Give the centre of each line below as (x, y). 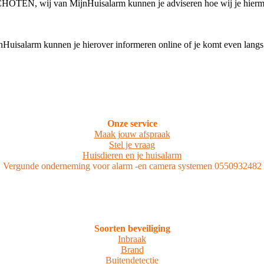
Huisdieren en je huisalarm (132, 155)
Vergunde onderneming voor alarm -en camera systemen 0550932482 (132, 166)
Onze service (132, 123)
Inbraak (132, 239)
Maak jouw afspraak (132, 134)
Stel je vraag (132, 144)
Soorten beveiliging (132, 228)
